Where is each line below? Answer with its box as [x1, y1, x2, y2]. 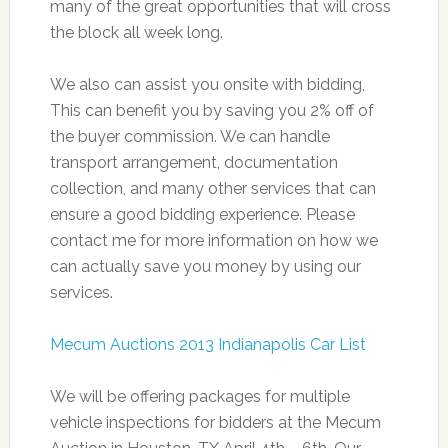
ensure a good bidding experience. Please [49, 205, 355, 225]
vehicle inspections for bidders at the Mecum [49, 413, 381, 433]
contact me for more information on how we [49, 231, 378, 251]
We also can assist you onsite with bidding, [49, 75, 365, 95]
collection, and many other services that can [49, 179, 376, 199]
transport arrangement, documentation [49, 153, 338, 173]
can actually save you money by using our [49, 257, 361, 277]
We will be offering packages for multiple [49, 387, 350, 407]
